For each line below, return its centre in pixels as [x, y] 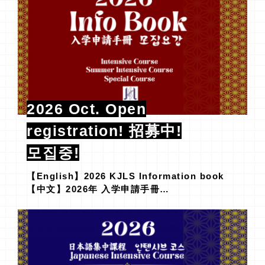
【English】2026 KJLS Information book [125, 176]
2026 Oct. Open [86, 109]
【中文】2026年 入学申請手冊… [98, 189]
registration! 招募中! [104, 131]
